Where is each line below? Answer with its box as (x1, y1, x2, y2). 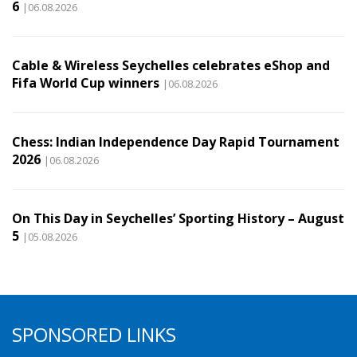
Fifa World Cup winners (12, 74, 159, 92)
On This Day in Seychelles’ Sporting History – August (12, 210, 344, 228)
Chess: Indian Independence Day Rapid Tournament (12, 133, 339, 151)
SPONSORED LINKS (12, 321, 176, 347)
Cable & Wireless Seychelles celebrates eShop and (12, 57, 330, 75)
